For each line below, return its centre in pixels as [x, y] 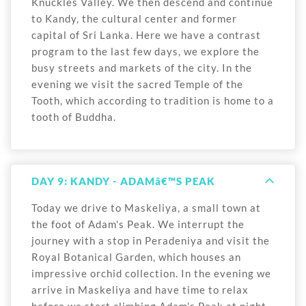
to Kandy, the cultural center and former [134, 19]
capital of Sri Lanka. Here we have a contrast [146, 35]
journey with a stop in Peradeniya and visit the [151, 241]
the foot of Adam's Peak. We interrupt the [138, 224]
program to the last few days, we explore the [145, 52]
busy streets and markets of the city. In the [142, 68]
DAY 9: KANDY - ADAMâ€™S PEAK [123, 181]
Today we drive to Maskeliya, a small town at [146, 208]
